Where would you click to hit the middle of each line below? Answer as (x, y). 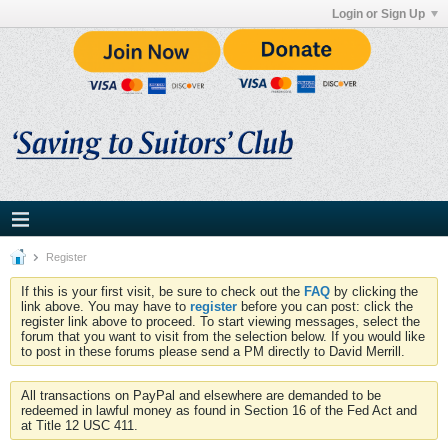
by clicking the (374, 292)
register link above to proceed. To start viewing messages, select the (220, 322)
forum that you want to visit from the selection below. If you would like (223, 337)
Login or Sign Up (378, 13)
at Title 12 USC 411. (79, 426)
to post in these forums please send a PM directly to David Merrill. (213, 352)
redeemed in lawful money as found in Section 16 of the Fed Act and (219, 411)
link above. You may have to (105, 307)
